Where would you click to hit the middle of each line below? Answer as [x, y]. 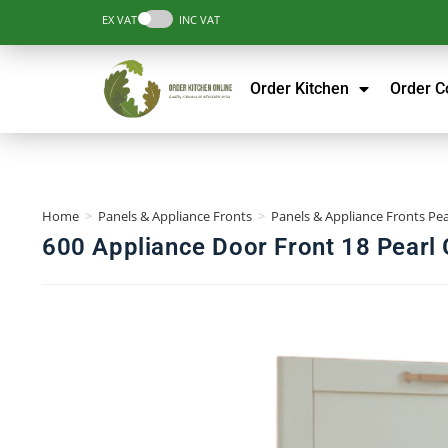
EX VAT [122, 19]
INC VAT [196, 19]
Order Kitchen [300, 88]
